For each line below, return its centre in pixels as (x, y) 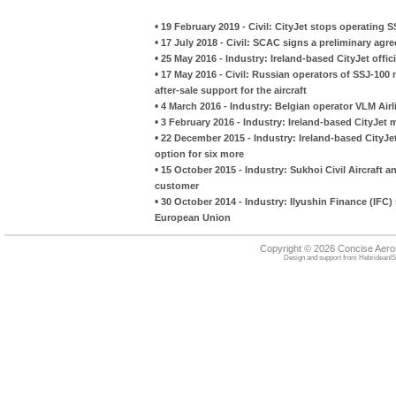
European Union (193, 217)
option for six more (199, 153)
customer (177, 185)
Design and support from (321, 257)
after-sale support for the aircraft (231, 90)
